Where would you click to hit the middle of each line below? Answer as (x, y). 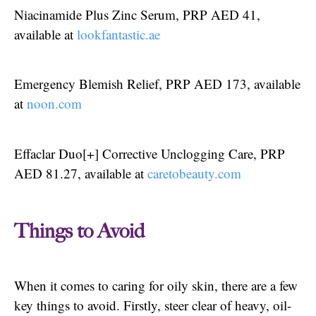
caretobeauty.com (194, 173)
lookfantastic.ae (119, 34)
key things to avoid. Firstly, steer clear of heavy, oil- (153, 305)
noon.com (54, 104)
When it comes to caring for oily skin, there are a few (156, 286)
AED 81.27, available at (81, 173)
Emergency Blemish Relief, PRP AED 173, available (157, 84)
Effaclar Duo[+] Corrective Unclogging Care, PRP (150, 153)
